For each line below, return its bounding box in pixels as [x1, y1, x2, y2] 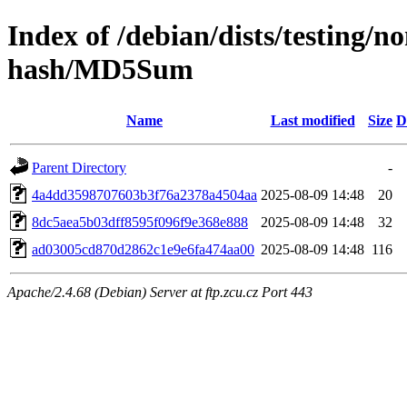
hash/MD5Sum [7, 53, 194, 86]
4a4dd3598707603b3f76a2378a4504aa [32, 186, 257, 203]
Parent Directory [32, 159, 126, 175]
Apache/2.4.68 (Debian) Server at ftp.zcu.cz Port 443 [7, 283, 313, 300]
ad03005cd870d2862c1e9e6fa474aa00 [32, 241, 254, 257]
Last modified [270, 112, 355, 128]
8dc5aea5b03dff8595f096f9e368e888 [32, 213, 248, 230]
